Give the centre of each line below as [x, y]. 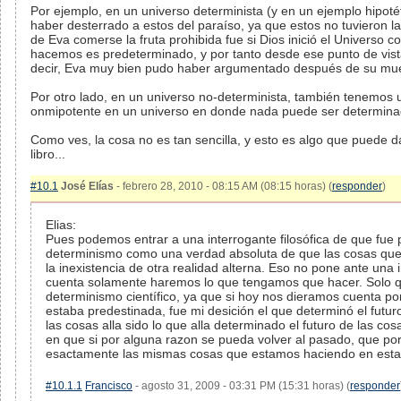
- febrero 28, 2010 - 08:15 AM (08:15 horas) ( [223, 186]
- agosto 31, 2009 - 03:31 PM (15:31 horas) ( [241, 386]
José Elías [87, 186]
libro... [48, 154]
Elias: [61, 225]
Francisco [109, 386]
